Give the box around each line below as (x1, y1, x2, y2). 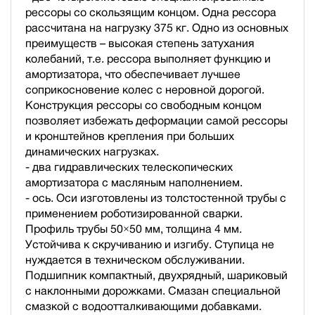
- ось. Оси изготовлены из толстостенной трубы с (25, 191, 286, 204)
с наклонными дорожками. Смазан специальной (25, 284, 281, 297)
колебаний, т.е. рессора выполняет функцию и (25, 52, 271, 65)
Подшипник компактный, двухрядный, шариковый (25, 269, 288, 281)
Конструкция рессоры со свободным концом (25, 98, 262, 111)
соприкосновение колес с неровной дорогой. (25, 83, 264, 96)
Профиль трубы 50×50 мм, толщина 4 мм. (25, 222, 242, 235)
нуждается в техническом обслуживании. (25, 253, 245, 266)
